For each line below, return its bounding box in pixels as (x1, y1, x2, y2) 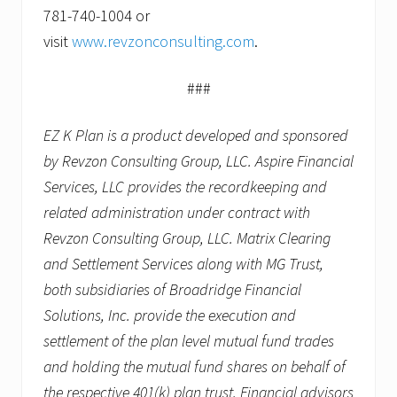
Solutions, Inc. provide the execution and (43, 304, 296, 325)
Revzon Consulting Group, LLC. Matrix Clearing (43, 227, 331, 248)
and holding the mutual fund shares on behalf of (43, 355, 346, 377)
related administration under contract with (43, 201, 310, 222)
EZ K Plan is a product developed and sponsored (43, 124, 348, 145)
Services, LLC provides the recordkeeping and (43, 175, 327, 197)
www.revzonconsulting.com (72, 30, 254, 51)
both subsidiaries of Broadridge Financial (43, 278, 301, 300)
